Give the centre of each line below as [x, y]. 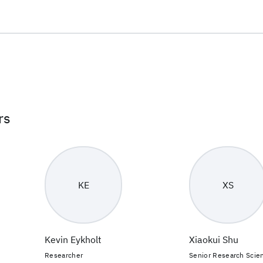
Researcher [64, 255]
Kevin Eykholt [73, 240]
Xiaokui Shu [214, 240]
